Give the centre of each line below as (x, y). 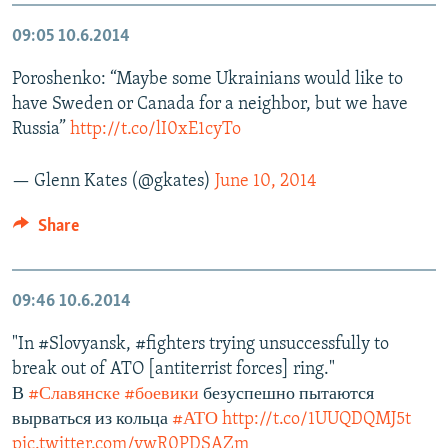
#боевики (161, 394)
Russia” (41, 129)
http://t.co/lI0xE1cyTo (155, 129)
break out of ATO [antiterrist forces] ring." (173, 369)
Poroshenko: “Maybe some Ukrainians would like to (207, 79)
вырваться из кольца (92, 419)
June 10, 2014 (266, 181)
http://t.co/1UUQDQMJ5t (316, 419)
